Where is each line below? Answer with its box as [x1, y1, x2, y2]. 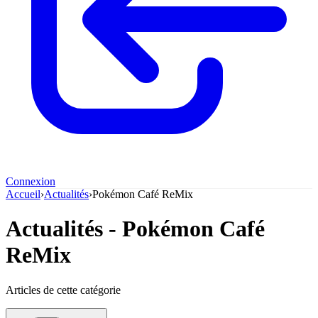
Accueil [6, 187, 40, 200]
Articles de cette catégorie [6, 283, 121, 296]
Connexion [6, 175, 55, 187]
